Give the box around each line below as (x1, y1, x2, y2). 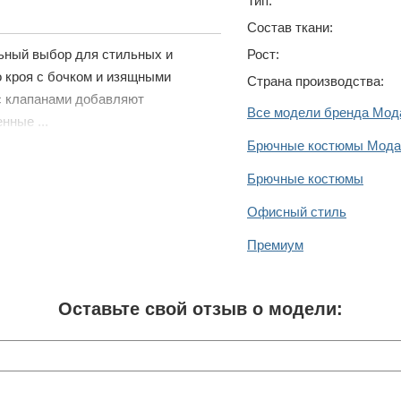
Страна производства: (247, 73, 384, 89)
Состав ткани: (247, 19, 333, 35)
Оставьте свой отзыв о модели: (58, 298, 343, 319)
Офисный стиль (247, 203, 346, 219)
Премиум (247, 236, 303, 252)
